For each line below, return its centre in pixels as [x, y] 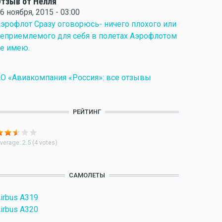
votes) [48, 142]
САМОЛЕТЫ [87, 175]
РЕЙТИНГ [87, 112]
